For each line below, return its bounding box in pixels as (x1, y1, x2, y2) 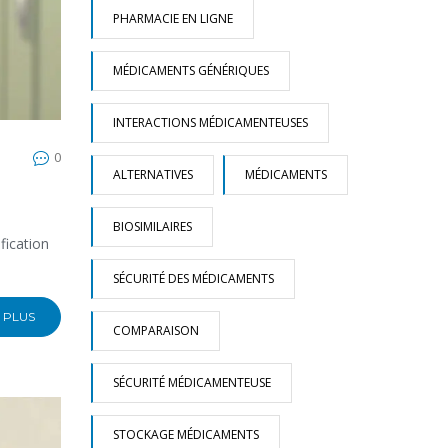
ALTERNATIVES (113, 166, 193, 183)
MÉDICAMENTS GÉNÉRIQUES (113, 62, 269, 79)
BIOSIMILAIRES (113, 218, 192, 235)
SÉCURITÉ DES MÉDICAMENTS (113, 270, 274, 287)
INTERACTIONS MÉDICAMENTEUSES (113, 114, 308, 131)
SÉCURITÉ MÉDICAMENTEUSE (113, 374, 271, 391)
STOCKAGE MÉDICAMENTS (113, 426, 259, 443)
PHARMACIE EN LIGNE (113, 10, 233, 27)
